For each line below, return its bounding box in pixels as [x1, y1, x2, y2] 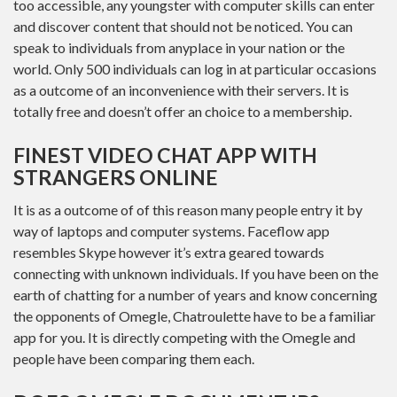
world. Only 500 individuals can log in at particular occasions [13, 59, 377, 77]
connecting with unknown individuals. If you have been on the [13, 265, 378, 282]
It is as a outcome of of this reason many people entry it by [13, 201, 362, 218]
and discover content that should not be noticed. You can [13, 17, 353, 35]
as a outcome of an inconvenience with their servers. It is [13, 81, 349, 98]
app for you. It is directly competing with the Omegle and [13, 329, 355, 346]
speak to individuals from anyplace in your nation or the [13, 38, 345, 56]
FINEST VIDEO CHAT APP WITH [13, 142, 317, 167]
